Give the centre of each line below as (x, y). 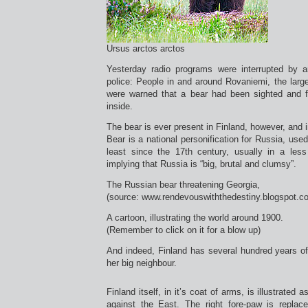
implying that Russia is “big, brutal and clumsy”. (201, 164)
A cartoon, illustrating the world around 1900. (195, 218)
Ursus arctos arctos (146, 48)
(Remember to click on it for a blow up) (184, 230)
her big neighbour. (142, 263)
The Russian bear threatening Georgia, (183, 185)
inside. (120, 106)
